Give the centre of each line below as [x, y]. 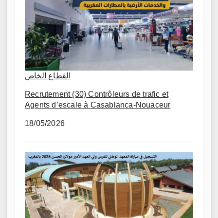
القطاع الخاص [48, 76]
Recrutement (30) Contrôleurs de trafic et [97, 94]
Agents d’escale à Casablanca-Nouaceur [98, 105]
